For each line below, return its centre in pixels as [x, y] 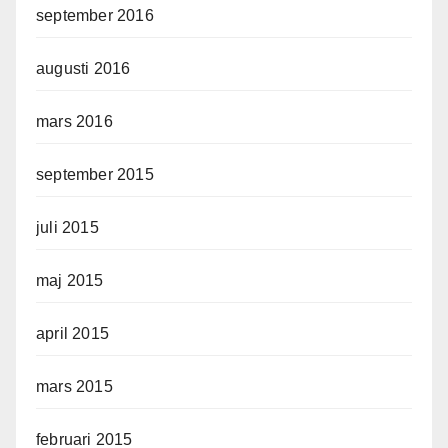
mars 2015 [74, 386]
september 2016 [95, 15]
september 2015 [95, 174]
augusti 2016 [83, 68]
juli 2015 [67, 227]
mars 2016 [74, 121]
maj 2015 [70, 280]
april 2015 [72, 333]
